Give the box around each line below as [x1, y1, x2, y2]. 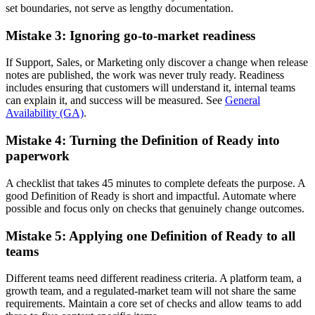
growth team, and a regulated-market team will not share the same [6, 285, 296, 297]
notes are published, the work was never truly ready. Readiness [6, 69, 284, 82]
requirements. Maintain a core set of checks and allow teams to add [6, 297, 302, 310]
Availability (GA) [6, 107, 84, 120]
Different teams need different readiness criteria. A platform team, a [6, 272, 302, 285]
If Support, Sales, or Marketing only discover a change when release [6, 56, 308, 69]
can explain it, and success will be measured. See [6, 94, 225, 107]
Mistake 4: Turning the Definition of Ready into [6, 133, 280, 148]
